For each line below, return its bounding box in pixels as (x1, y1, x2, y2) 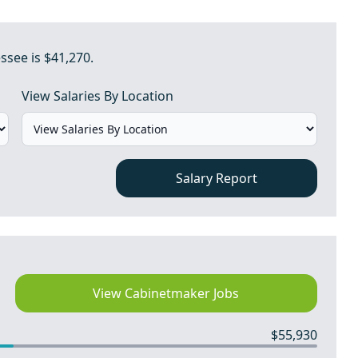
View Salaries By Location (21, 87, 173, 105)
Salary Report (176, 169, 258, 187)
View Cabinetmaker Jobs (93, 284, 240, 302)
